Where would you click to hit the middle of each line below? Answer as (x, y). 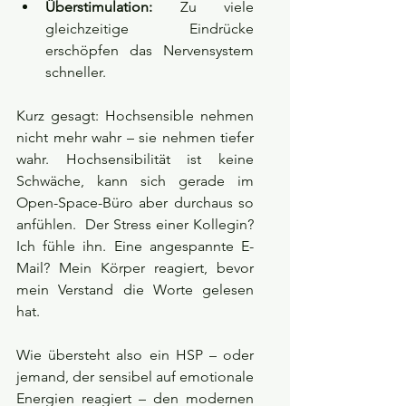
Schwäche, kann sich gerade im (135, 181)
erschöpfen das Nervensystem (150, 51)
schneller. (76, 72)
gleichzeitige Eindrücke (150, 29)
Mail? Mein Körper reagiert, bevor (135, 268)
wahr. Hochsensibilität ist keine (135, 159)
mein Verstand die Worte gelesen (135, 290)
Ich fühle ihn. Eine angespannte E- (135, 246)
